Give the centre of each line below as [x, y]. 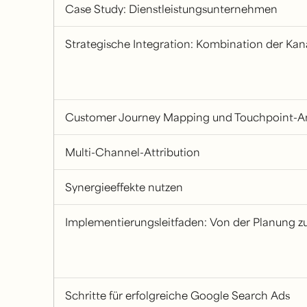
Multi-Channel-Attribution [132, 152]
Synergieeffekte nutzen [124, 187]
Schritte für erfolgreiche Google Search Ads [177, 295]
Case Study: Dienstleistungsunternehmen [171, 9]
